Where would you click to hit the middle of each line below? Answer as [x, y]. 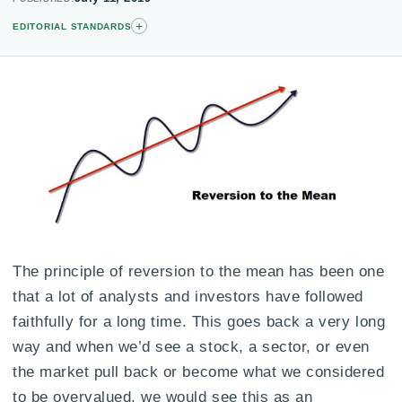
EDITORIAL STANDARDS [72, 26]
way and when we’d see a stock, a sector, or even [191, 346]
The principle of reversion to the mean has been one [199, 271]
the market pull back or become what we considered [199, 371]
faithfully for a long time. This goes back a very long [199, 321]
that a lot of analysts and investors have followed [188, 296]
